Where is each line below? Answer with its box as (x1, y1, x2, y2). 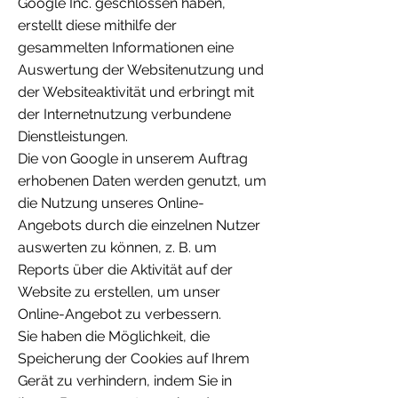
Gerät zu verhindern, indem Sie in (18, 372, 232, 390)
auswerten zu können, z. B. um (18, 239, 217, 257)
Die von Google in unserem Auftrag (18, 150, 248, 168)
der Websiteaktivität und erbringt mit (18, 84, 254, 101)
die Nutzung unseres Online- (18, 195, 204, 212)
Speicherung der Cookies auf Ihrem (18, 350, 250, 368)
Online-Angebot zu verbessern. (18, 306, 221, 323)
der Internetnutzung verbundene (18, 106, 231, 123)
